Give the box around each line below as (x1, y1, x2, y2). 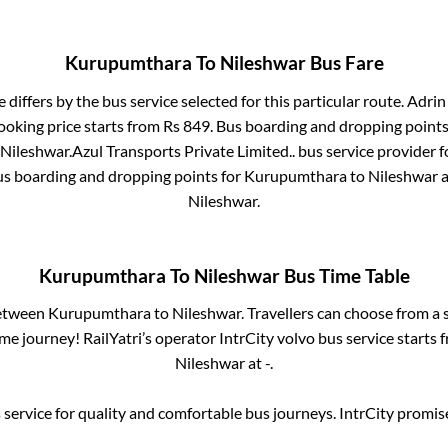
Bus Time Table (279, 264, 410, 287)
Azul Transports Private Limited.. (71, 140, 295, 160)
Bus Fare (305, 52, 384, 75)
